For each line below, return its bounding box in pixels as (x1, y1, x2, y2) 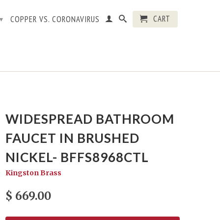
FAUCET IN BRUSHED (5, 130, 139, 146)
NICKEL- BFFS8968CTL (5, 149, 149, 165)
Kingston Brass (5, 168, 61, 177)
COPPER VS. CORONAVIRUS (10, 14, 100, 25)
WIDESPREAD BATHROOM (5, 111, 174, 127)
